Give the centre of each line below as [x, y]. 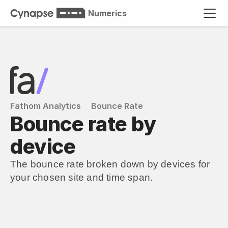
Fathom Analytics [46, 106]
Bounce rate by [83, 124]
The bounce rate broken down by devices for [110, 164]
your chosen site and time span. [82, 177]
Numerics [107, 13]
